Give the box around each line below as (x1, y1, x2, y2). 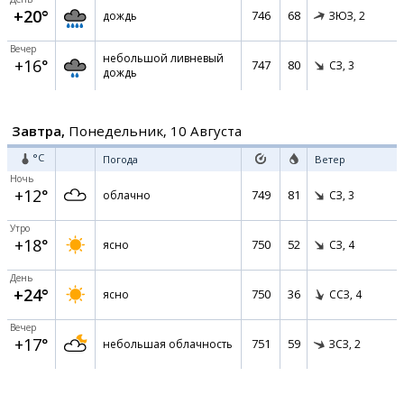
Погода (103, 152, 138, 166)
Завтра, (12, 122, 65, 140)
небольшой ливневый (103, 50, 224, 66)
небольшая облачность (103, 336, 233, 352)
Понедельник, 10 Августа (65, 122, 242, 140)
